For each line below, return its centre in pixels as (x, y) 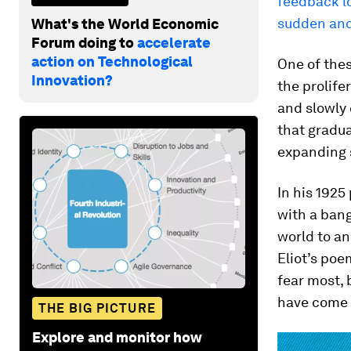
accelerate (174, 42)
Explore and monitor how (117, 337)
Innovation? (72, 80)
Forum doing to (84, 42)
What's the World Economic (125, 24)
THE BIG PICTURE (97, 308)
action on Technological (112, 61)
